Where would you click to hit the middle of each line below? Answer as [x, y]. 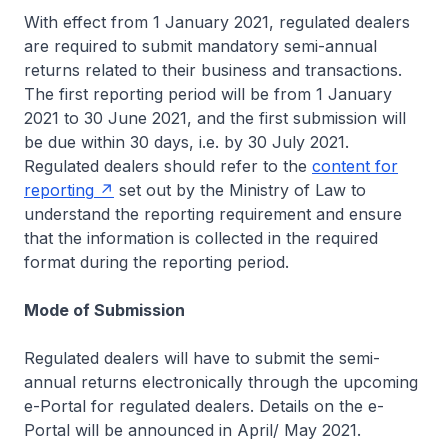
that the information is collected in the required [201, 238]
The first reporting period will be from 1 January [208, 94]
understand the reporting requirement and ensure [213, 214]
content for [355, 166]
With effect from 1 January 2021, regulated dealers [217, 22]
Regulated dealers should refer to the [168, 166]
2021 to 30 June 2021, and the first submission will [215, 118]
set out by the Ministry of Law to [240, 190]
